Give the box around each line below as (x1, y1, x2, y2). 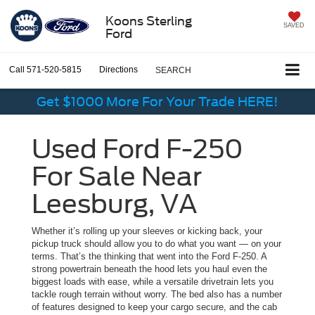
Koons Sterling (105, 13, 192, 28)
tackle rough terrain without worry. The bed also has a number (32, 289, 282, 300)
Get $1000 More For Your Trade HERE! (37, 94, 278, 110)
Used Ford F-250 (32, 134, 243, 165)
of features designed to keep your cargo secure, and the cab (32, 302, 277, 313)
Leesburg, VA (32, 188, 198, 220)
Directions (99, 65, 138, 75)
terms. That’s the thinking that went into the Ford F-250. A (32, 251, 266, 262)
